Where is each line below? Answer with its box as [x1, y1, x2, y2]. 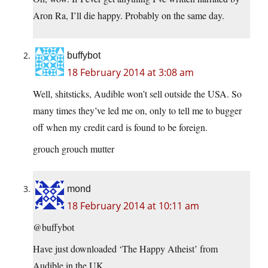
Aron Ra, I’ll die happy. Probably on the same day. [33, 9, 224, 22]
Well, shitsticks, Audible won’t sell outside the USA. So [33, 87, 242, 100]
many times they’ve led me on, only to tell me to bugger [33, 104, 242, 117]
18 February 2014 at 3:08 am [67, 66, 194, 80]
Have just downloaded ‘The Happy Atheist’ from [33, 242, 218, 255]
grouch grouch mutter [33, 142, 114, 156]
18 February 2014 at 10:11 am [67, 199, 199, 213]
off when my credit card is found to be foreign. [33, 121, 208, 134]
